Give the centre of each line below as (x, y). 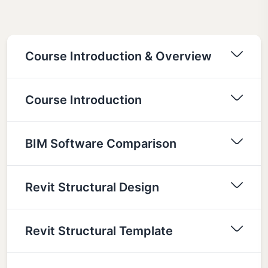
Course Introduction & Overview (118, 56)
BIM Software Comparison (101, 143)
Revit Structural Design (92, 187)
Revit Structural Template (99, 231)
